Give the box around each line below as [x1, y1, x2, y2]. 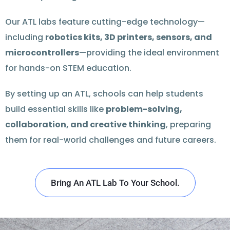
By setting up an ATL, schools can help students [5, 87, 203, 100]
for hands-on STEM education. [5, 62, 131, 74]
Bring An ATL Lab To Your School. [50, 177, 180, 188]
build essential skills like [5, 103, 106, 115]
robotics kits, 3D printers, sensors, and [45, 31, 212, 43]
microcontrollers [5, 46, 79, 59]
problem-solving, [106, 103, 182, 115]
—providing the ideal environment [79, 46, 219, 59]
